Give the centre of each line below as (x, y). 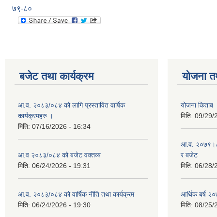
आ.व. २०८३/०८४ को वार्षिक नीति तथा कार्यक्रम (76, 194)
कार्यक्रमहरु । (36, 116)
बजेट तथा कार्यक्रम (56, 76)
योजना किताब (197, 105)
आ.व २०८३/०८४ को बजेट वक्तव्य (59, 155)
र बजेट (189, 155)
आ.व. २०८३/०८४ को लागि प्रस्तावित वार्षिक (71, 105)
